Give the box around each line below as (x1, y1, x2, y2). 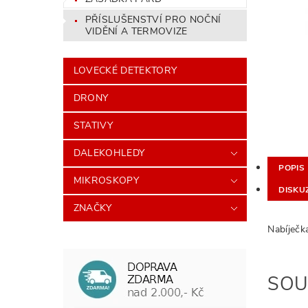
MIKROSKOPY (73, 173, 139, 187)
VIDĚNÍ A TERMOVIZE (85, 25, 188, 38)
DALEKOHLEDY (73, 146, 145, 159)
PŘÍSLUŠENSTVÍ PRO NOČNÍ (85, 13, 221, 27)
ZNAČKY (73, 201, 112, 214)
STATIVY (73, 118, 113, 132)
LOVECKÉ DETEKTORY (73, 63, 177, 77)
